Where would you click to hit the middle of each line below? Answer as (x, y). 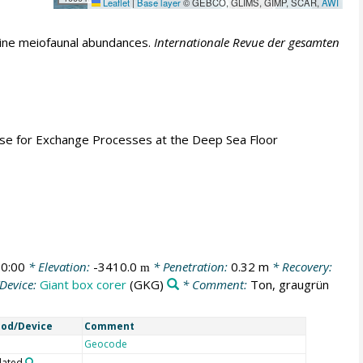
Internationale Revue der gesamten (246, 43)
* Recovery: (300, 267)
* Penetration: (190, 267)
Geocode (105, 344)
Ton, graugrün (289, 285)
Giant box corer (83, 285)
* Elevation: (59, 267)
